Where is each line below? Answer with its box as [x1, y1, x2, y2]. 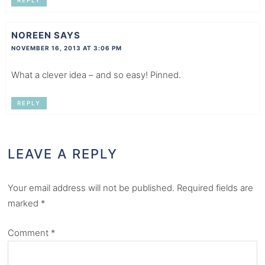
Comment [8, 227, 51, 239]
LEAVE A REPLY [8, 146, 118, 162]
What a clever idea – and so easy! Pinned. [11, 69, 181, 80]
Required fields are [177, 182, 254, 194]
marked [8, 198, 41, 209]
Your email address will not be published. [8, 182, 175, 194]
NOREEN [11, 29, 51, 41]
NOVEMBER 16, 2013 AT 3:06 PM [11, 44, 122, 51]
